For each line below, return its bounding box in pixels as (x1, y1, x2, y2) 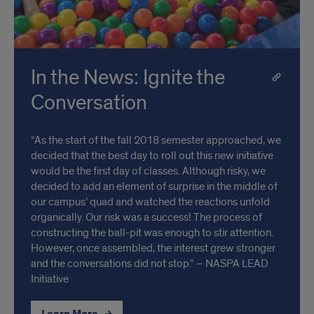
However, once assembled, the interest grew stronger (31, 241, 275, 256)
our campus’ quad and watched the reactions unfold (31, 195, 270, 210)
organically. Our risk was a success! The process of (31, 210, 262, 225)
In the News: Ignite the (31, 64, 225, 92)
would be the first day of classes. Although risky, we (31, 164, 266, 179)
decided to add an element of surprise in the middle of (31, 179, 278, 194)
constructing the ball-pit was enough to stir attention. (31, 226, 273, 240)
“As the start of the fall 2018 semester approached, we (31, 133, 281, 148)
